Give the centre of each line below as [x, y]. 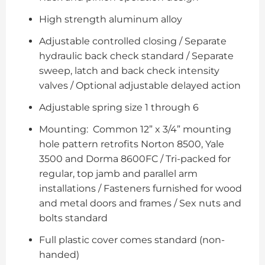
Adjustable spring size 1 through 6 [119, 107]
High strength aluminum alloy [111, 19]
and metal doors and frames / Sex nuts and [140, 203]
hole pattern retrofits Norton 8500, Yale [132, 144]
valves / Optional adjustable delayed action [140, 85]
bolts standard [73, 218]
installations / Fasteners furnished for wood [140, 188]
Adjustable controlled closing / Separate [133, 41]
